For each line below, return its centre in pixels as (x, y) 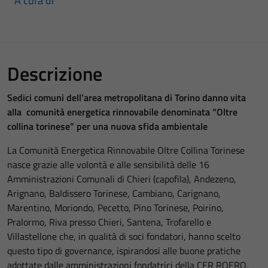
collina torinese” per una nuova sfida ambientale (107, 126)
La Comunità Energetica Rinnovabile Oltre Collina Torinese (126, 150)
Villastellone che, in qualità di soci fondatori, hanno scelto (124, 236)
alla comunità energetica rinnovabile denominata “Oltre (122, 112)
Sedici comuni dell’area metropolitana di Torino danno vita (127, 98)
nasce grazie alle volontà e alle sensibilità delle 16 (108, 165)
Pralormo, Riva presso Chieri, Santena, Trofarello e (109, 222)
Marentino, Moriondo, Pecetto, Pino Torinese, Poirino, (115, 208)
